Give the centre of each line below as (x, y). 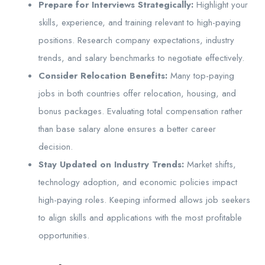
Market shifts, (210, 165)
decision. (56, 147)
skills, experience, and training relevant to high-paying (140, 23)
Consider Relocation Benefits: (103, 76)
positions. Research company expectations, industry (136, 41)
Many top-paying (201, 76)
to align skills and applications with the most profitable (140, 218)
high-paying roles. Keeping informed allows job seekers (144, 200)
